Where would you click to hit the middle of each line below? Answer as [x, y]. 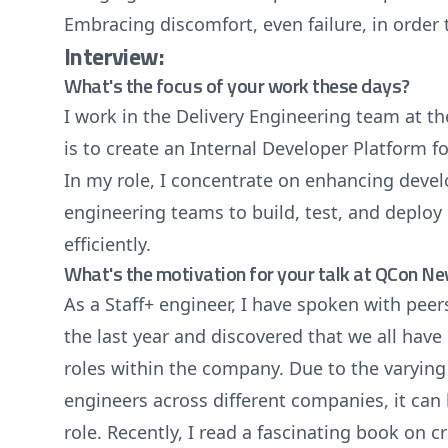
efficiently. [107, 244]
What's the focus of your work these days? [237, 85]
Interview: [114, 56]
